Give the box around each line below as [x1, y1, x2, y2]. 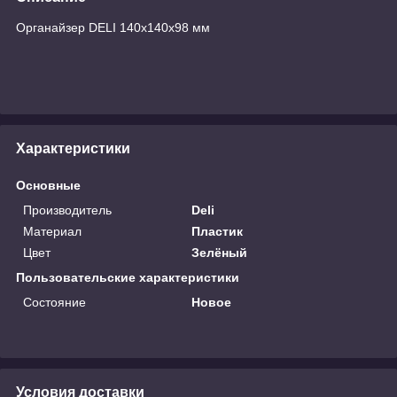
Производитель [23, 202, 112, 217]
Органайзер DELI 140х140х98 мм [16, 19, 210, 35]
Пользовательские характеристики [16, 269, 239, 284]
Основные [16, 177, 81, 192]
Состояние [23, 294, 86, 309]
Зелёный [191, 245, 248, 260]
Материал [23, 223, 82, 238]
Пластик [191, 223, 244, 238]
